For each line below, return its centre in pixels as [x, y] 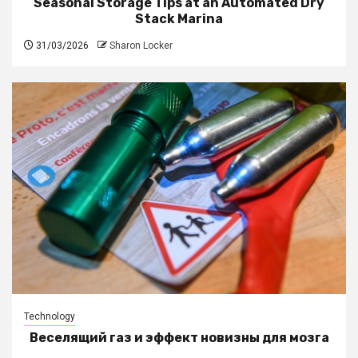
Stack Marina [179, 18]
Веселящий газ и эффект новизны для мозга [179, 337]
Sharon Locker [141, 45]
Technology [50, 316]
